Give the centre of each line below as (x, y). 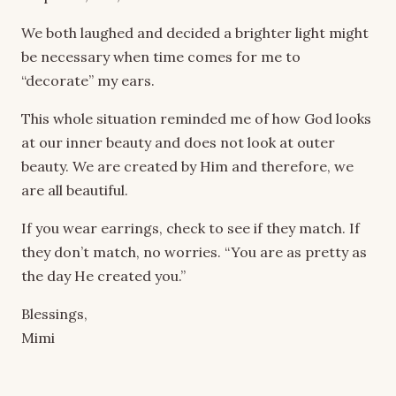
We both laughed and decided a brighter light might (195, 32)
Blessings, (54, 313)
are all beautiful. (75, 190)
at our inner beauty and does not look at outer (178, 142)
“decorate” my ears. (88, 80)
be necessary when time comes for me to (161, 56)
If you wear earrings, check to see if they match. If (190, 228)
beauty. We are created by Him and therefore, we (187, 166)
